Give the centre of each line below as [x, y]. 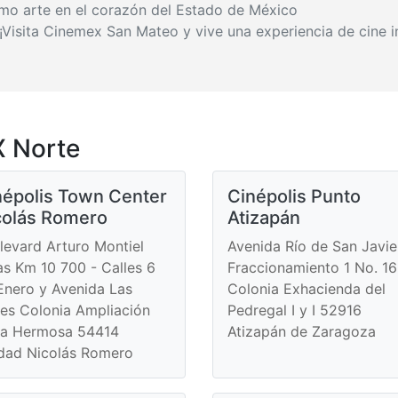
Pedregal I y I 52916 [295, 310]
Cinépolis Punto [294, 196]
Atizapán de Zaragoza [302, 331]
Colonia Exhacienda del [306, 288]
